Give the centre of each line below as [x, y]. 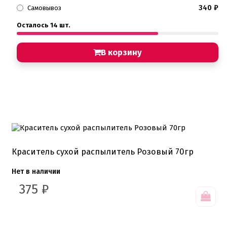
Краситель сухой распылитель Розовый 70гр [103, 152]
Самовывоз [44, 8]
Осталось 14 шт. [44, 25]
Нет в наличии [36, 171]
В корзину [121, 52]
